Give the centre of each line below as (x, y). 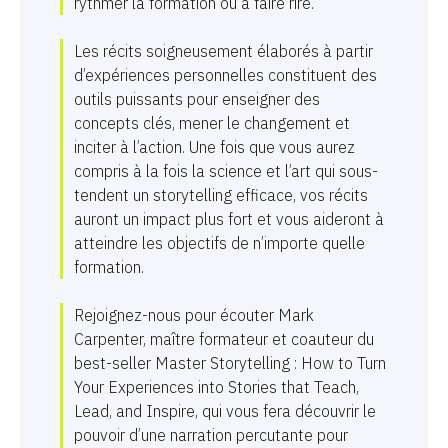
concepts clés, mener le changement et (212, 123)
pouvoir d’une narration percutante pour (211, 435)
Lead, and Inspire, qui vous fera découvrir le (225, 411)
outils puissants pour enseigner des (197, 99)
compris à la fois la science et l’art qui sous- (226, 171)
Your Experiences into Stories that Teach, (216, 387)
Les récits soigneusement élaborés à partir (223, 51)
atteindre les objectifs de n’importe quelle (219, 243)
